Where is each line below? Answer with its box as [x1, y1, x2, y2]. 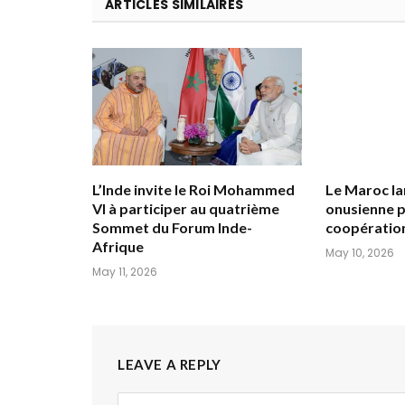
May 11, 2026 [92, 264, 157, 280]
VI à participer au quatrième [92, 200, 279, 218]
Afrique [92, 238, 144, 256]
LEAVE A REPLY [118, 356, 221, 373]
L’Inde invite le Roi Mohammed [92, 181, 295, 199]
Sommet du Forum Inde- [92, 219, 252, 237]
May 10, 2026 [325, 245, 394, 261]
